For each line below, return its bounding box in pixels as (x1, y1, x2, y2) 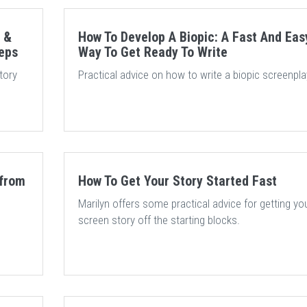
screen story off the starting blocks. (77, 213, 240, 227)
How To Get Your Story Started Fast (77, 173, 277, 189)
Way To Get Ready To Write (77, 44, 228, 60)
